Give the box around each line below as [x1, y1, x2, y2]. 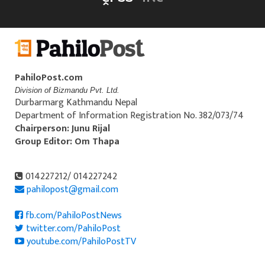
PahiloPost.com [15, 69, 85, 86]
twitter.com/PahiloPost [24, 220, 121, 237]
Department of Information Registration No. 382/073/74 [15, 107, 244, 124]
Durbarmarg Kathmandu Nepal [15, 94, 137, 111]
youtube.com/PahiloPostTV [24, 233, 136, 250]
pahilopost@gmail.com [27, 181, 118, 198]
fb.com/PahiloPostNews [23, 207, 122, 224]
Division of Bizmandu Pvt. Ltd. [15, 85, 119, 95]
